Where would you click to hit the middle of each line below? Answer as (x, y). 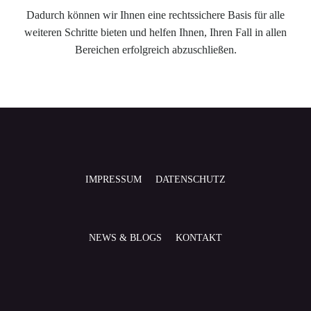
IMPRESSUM (114, 179)
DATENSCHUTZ (191, 179)
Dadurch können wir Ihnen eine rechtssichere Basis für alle (155, 15)
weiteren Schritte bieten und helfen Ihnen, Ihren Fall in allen (155, 32)
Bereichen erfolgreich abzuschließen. (155, 50)
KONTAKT (199, 238)
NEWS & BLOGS (125, 238)
